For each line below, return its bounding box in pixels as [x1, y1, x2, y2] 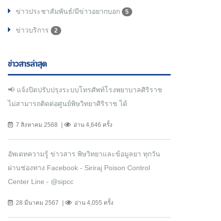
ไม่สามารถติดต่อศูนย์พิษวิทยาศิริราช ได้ [8, 100, 127, 108]
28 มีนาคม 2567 [16, 199, 59, 207]
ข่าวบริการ [16, 26, 51, 35]
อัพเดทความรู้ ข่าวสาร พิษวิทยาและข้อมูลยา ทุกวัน [8, 150, 160, 158]
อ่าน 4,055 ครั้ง [74, 199, 113, 207]
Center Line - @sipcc [8, 178, 74, 186]
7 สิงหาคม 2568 [16, 121, 58, 129]
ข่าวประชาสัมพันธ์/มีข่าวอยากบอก [16, 7, 122, 16]
